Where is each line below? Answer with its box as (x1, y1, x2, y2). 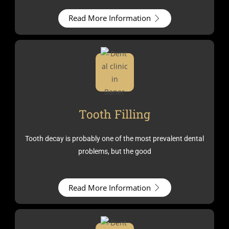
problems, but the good (78, 147, 151, 155)
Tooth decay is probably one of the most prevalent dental (25, 134, 204, 143)
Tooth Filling (79, 106, 150, 122)
